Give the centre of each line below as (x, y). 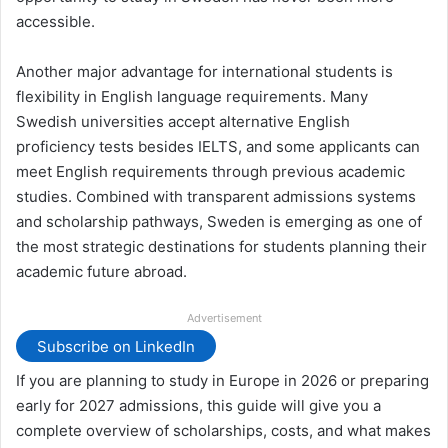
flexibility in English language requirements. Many (192, 97)
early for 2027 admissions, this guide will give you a (198, 406)
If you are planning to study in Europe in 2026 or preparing (222, 381)
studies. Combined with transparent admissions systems (216, 197)
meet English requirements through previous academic (210, 172)
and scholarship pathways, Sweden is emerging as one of (219, 222)
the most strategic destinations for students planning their (221, 247)
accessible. (55, 22)
